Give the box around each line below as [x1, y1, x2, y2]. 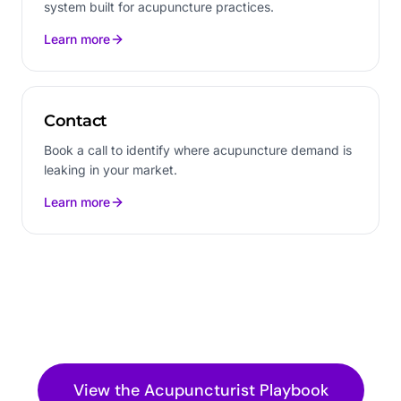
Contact [44, 110, 107, 131]
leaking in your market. [44, 161, 177, 177]
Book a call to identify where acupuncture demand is [44, 141, 352, 158]
